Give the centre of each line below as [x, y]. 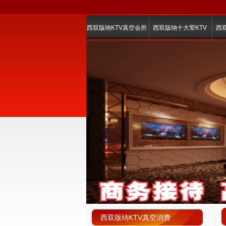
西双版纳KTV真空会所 [117, 28]
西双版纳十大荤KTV [180, 28]
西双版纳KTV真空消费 [135, 217]
